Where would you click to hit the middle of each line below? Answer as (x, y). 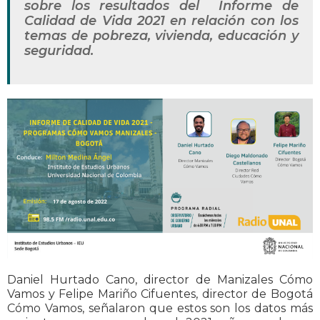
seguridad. (59, 51)
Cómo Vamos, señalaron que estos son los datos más (160, 309)
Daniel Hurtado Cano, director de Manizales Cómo (160, 280)
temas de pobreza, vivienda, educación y (161, 36)
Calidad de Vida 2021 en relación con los (161, 21)
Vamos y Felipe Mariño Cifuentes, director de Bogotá (160, 294)
